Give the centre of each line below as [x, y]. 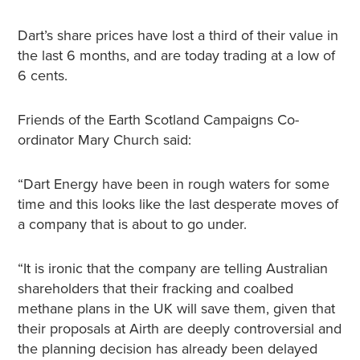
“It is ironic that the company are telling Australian [172, 268]
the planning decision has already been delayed [167, 349]
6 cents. [42, 76]
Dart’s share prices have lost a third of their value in [178, 35]
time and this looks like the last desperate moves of [178, 204]
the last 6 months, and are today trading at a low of [176, 55]
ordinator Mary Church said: [104, 140]
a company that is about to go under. [132, 224]
